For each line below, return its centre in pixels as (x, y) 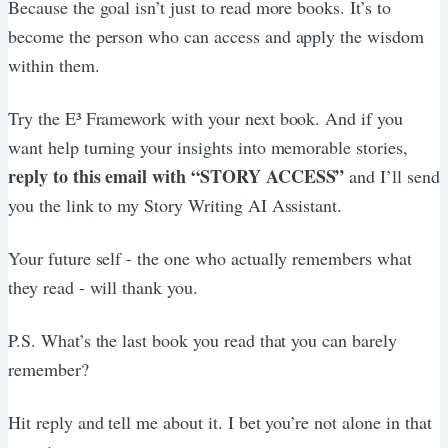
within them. (54, 64)
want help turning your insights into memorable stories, (208, 146)
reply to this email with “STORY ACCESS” (176, 175)
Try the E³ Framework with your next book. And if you (205, 117)
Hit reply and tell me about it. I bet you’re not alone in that (220, 421)
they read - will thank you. (103, 286)
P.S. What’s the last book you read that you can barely (202, 339)
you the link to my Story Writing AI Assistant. (175, 204)
